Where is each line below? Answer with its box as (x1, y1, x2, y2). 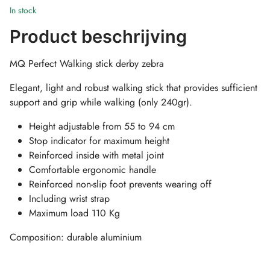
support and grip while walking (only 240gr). (10, 95, 195, 109)
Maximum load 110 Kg (29, 206, 123, 220)
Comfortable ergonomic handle (29, 162, 159, 177)
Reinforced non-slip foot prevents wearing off (29, 177, 215, 191)
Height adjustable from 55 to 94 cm (29, 119, 178, 133)
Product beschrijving (10, 25, 187, 47)
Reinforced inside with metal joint (29, 148, 167, 162)
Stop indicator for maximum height (29, 133, 172, 148)
